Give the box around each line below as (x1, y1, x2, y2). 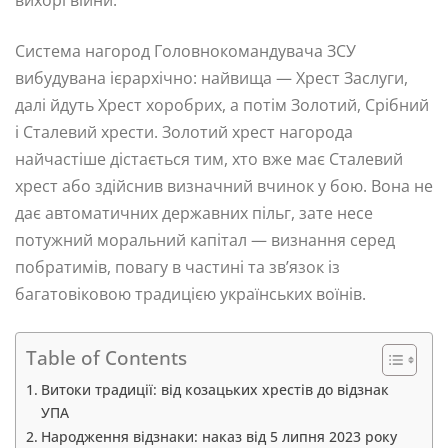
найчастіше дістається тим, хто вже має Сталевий (15, 148, 403, 171)
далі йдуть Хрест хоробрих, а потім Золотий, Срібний (15, 94, 429, 117)
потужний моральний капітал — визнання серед (15, 229, 395, 252)
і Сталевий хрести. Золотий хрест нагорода (15, 121, 353, 144)
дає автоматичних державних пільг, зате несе (15, 202, 373, 225)
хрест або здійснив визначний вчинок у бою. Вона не (15, 175, 433, 198)
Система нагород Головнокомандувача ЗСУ (15, 40, 356, 63)
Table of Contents (26, 344, 187, 372)
